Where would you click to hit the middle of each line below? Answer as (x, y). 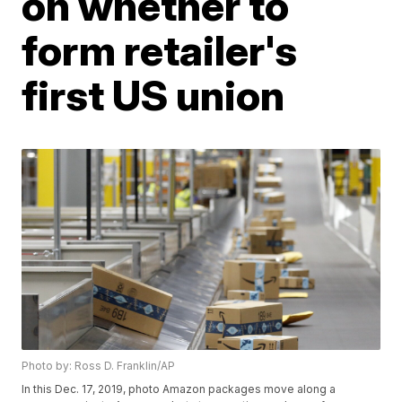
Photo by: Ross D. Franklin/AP (99, 366)
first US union (153, 95)
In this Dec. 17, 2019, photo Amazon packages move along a (179, 389)
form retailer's (160, 50)
